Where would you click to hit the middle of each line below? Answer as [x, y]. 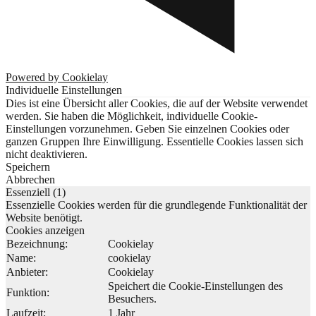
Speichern [28, 166]
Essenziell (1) [36, 192]
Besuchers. [132, 298]
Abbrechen [30, 179]
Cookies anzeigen [45, 230]
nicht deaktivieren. [47, 154]
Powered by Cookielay [57, 77]
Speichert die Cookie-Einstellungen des [195, 286]
